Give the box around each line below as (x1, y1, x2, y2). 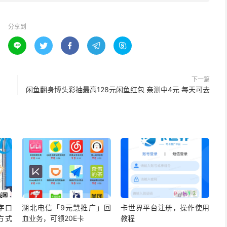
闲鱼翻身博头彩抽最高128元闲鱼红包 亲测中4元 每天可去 (26, 85, 210, 94)
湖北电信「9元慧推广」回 (22, 203, 111, 212)
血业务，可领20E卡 (22, 214, 85, 223)
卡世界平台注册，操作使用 (121, 203, 210, 212)
